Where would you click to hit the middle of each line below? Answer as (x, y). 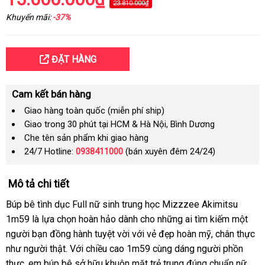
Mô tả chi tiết (39, 184)
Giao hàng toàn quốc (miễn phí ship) (94, 111)
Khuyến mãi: (29, 17)
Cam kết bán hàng (51, 94)
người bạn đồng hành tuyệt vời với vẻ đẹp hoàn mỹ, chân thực (130, 234)
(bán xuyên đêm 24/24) (169, 151)
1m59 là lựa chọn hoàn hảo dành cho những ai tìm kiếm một (127, 219)
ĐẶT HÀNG (72, 59)
